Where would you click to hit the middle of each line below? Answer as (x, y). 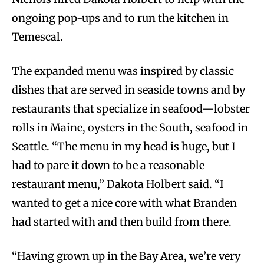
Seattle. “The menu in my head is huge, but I (124, 147)
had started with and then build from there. (122, 222)
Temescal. (37, 37)
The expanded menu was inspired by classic (123, 71)
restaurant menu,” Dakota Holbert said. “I (118, 184)
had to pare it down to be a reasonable (108, 166)
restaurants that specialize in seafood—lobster (131, 109)
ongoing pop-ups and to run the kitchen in (120, 18)
